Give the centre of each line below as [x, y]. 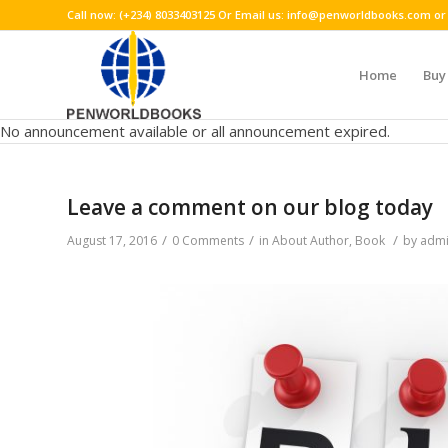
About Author [310, 240]
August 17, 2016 [112, 240]
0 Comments [208, 240]
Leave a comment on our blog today [250, 207]
